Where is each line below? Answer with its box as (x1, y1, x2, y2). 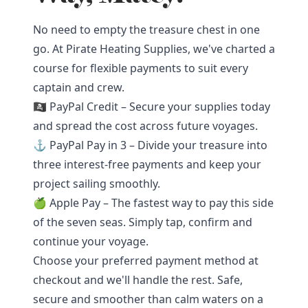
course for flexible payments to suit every (33, 60, 248, 76)
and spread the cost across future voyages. (33, 118, 258, 133)
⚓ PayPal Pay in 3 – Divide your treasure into (33, 137, 267, 153)
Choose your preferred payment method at (33, 253, 258, 268)
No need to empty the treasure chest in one (33, 22, 260, 37)
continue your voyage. (33, 234, 148, 249)
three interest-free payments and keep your (33, 157, 261, 172)
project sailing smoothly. (33, 176, 160, 191)
